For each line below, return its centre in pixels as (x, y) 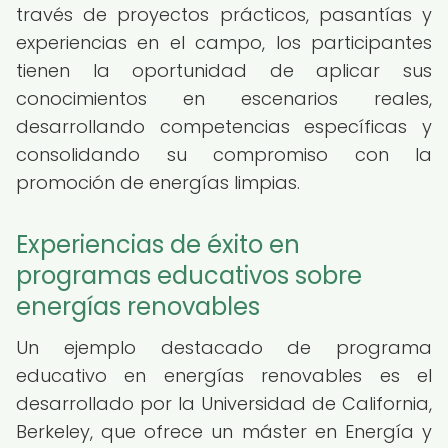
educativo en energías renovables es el (224, 375)
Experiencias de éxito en (158, 244)
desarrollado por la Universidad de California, (224, 403)
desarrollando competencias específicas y (224, 126)
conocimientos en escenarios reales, (224, 98)
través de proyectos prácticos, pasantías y (224, 14)
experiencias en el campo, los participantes (224, 42)
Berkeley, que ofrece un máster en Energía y (224, 431)
